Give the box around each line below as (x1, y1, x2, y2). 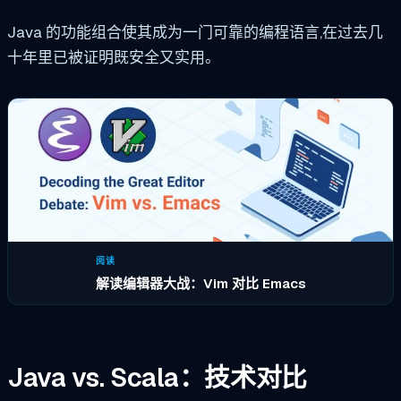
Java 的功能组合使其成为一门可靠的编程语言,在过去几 (7, 22, 383, 43)
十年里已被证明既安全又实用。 (7, 47, 220, 68)
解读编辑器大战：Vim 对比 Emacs (95, 274, 306, 292)
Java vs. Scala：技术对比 (7, 361, 307, 396)
